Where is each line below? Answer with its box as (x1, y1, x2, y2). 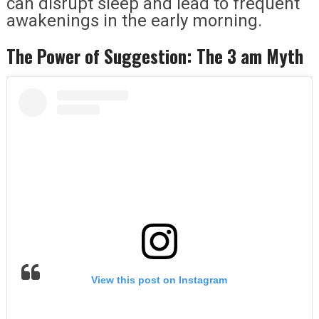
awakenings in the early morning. (6, 10, 262, 31)
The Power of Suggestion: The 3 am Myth (6, 42, 303, 69)
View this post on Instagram (91, 274, 228, 286)
